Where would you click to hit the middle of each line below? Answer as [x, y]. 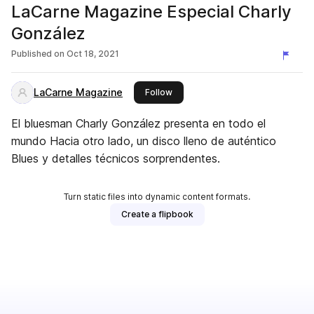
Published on [38, 54]
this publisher [200, 91]
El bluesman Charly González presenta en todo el [138, 123]
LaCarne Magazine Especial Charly [151, 12]
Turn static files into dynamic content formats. [157, 197]
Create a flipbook [157, 214]
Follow [159, 92]
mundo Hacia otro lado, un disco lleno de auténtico [144, 141]
